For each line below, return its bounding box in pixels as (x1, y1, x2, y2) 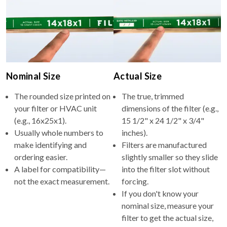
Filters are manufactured (122, 139, 207, 149)
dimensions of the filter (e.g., (122, 103, 218, 113)
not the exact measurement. (14, 176, 109, 186)
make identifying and (14, 139, 87, 149)
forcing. (122, 176, 148, 186)
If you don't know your (122, 188, 199, 198)
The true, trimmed (122, 91, 184, 101)
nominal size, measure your (122, 200, 214, 210)
